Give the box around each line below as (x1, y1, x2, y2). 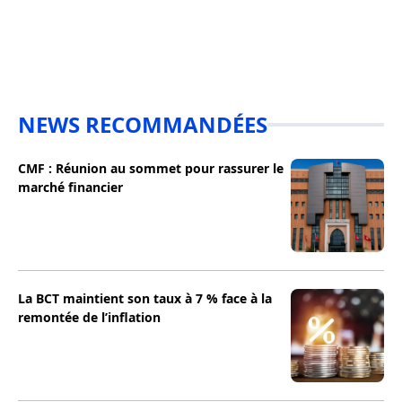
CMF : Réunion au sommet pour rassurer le (18, 160, 284, 177)
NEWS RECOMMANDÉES (18, 109, 267, 139)
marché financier (18, 179, 123, 196)
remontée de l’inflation (18, 309, 161, 326)
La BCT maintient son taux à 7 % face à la (18, 290, 272, 307)
